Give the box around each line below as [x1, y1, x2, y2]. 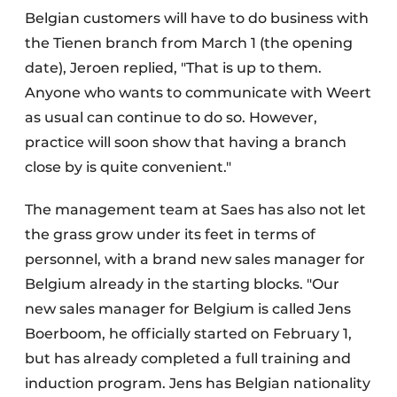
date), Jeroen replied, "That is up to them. [25, 59, 322, 77]
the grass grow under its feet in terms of [25, 226, 315, 244]
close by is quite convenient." [25, 159, 231, 176]
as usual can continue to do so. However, [25, 109, 317, 127]
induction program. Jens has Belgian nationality [25, 375, 370, 393]
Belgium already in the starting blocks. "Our [25, 276, 339, 293]
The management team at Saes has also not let [25, 201, 366, 219]
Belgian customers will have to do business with [25, 10, 369, 27]
